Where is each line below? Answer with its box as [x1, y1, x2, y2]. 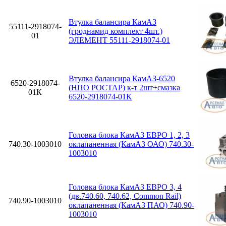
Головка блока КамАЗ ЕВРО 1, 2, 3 [69, 130, 190, 139]
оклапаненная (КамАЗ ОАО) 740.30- [69, 139, 194, 148]
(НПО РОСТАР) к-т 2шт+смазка [69, 83, 180, 92]
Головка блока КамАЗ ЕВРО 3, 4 [69, 182, 182, 191]
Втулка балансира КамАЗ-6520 [69, 74, 175, 83]
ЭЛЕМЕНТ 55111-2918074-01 [69, 35, 170, 44]
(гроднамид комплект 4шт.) [69, 26, 162, 35]
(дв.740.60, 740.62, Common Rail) [69, 191, 181, 200]
